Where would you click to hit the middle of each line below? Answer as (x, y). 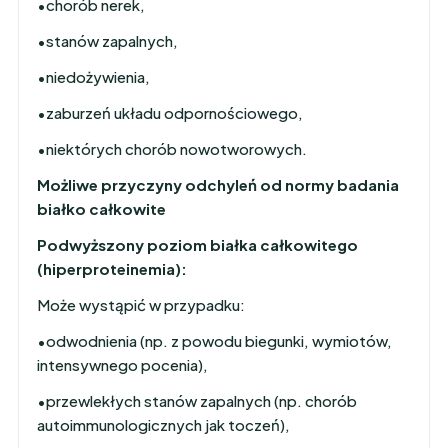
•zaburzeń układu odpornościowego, (170, 112)
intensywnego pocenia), (122, 364)
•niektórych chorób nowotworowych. (172, 148)
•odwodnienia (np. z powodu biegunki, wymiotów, (214, 340)
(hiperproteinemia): (112, 268)
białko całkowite (101, 208)
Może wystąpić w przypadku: (141, 304)
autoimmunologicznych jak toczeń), (163, 424)
